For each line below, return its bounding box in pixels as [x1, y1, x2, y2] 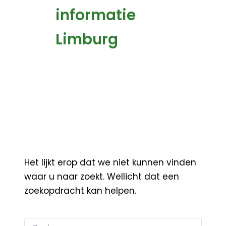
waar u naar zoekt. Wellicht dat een [24, 170, 179, 183]
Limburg [55, 29, 118, 49]
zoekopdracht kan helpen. [24, 184, 136, 197]
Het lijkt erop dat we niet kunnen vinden [24, 156, 196, 168]
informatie [55, 5, 136, 25]
